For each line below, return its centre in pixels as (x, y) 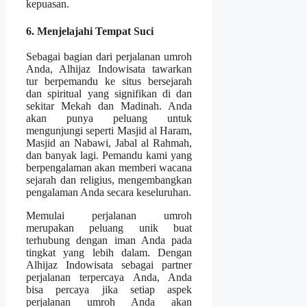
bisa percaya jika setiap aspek (109, 290)
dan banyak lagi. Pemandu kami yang (109, 156)
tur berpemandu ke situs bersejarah (109, 82)
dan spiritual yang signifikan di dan (109, 94)
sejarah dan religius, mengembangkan (109, 180)
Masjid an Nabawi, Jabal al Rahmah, (109, 143)
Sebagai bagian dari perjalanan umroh (109, 57)
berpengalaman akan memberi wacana (109, 168)
